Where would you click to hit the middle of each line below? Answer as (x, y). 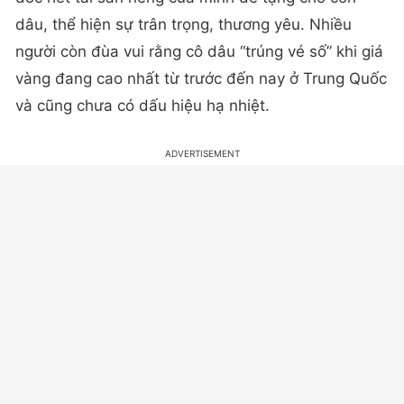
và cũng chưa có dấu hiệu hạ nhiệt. (142, 106)
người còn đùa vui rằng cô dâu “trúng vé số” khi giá (199, 52)
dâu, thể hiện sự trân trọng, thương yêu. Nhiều (184, 25)
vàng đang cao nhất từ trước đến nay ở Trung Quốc (201, 79)
